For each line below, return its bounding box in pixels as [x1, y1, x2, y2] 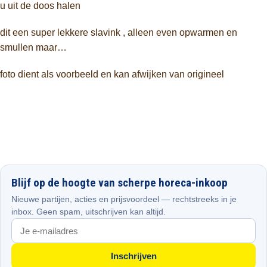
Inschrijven [110, 251, 157, 261]
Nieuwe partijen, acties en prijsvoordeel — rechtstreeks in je [11, 194, 237, 204]
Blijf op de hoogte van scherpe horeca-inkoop [11, 176, 228, 190]
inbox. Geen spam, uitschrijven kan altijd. [11, 207, 166, 216]
